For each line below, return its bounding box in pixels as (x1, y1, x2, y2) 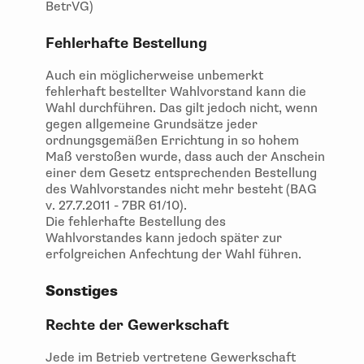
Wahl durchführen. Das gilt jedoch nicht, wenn (45, 100, 318, 117)
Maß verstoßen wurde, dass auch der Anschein (45, 149, 325, 166)
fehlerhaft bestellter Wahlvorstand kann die (45, 84, 306, 101)
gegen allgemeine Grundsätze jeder (45, 116, 258, 133)
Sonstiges (45, 282, 118, 301)
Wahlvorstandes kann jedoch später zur (45, 230, 282, 247)
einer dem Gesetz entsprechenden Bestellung (45, 165, 317, 182)
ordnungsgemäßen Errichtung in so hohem (45, 132, 299, 149)
